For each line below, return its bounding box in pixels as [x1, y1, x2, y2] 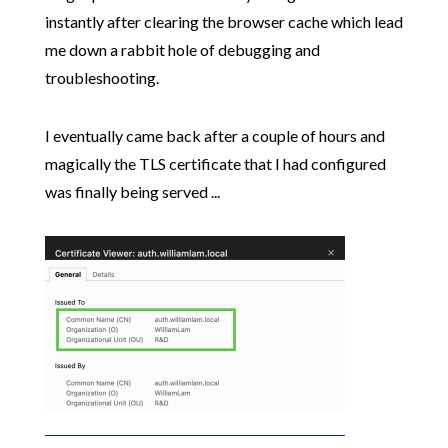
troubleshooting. [44, 67, 159, 87]
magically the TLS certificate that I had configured [44, 153, 386, 173]
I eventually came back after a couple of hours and [44, 125, 385, 145]
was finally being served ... [44, 181, 220, 201]
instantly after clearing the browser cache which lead [44, 11, 403, 31]
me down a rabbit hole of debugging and [44, 39, 320, 59]
